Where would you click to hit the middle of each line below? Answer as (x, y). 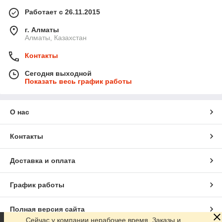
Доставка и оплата (43, 161)
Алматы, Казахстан (56, 38)
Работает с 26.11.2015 (62, 12)
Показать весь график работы (78, 82)
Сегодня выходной (58, 74)
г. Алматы (42, 30)
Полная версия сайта (47, 209)
